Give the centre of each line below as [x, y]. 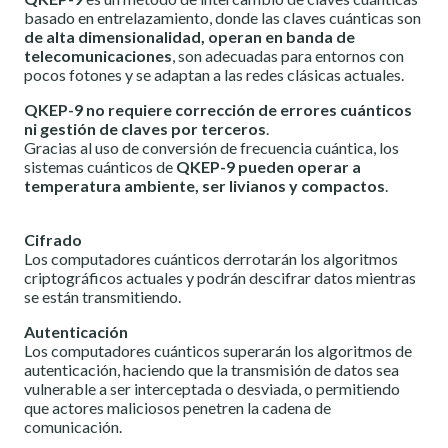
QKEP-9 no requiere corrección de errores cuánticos [218, 110]
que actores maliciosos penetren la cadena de [177, 408]
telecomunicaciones [98, 56]
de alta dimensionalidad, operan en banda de [189, 37]
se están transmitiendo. [102, 297]
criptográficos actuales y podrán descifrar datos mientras [220, 278]
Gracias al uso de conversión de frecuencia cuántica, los [211, 148]
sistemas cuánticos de [100, 167]
